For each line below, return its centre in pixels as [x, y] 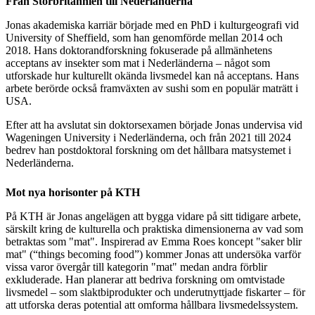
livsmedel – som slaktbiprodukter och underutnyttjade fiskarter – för [155, 292]
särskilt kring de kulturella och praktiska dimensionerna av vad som [154, 229]
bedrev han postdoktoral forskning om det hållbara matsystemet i [148, 150]
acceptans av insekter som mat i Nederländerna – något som [138, 63]
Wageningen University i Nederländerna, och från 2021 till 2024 [148, 137]
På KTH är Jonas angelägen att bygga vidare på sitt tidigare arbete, [153, 216]
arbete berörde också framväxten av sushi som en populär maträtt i [152, 88]
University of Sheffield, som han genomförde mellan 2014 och [144, 37]
